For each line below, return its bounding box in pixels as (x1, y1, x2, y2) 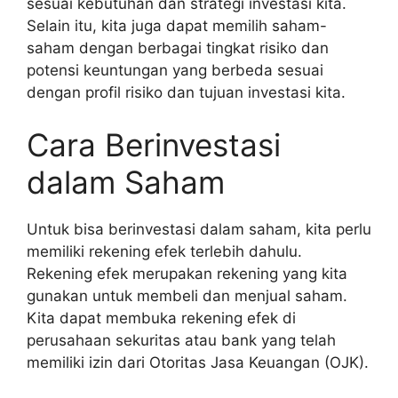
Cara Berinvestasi (27, 126, 281, 163)
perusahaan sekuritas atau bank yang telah (27, 331, 336, 349)
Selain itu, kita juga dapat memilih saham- (27, 16, 327, 35)
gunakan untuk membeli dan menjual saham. (27, 287, 347, 305)
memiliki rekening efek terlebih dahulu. (27, 243, 302, 260)
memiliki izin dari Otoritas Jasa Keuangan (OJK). (27, 354, 369, 371)
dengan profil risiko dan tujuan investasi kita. (27, 83, 346, 101)
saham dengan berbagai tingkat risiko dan (27, 38, 329, 57)
